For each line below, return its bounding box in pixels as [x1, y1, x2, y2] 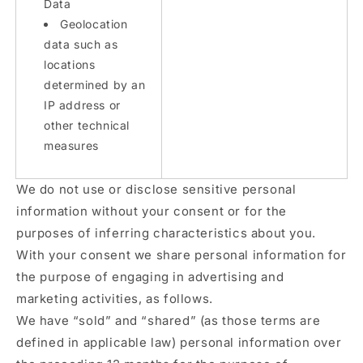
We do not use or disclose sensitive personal [16, 181, 297, 197]
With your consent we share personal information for [16, 247, 347, 263]
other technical [44, 118, 130, 132]
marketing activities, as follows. [16, 291, 213, 306]
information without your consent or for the [16, 203, 287, 219]
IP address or [44, 98, 121, 112]
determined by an [44, 78, 146, 92]
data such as [44, 37, 118, 51]
